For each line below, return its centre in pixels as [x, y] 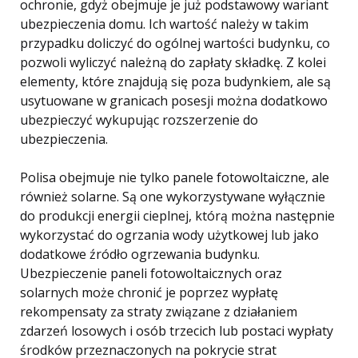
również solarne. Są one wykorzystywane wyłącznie [173, 197]
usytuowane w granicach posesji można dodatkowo [174, 101]
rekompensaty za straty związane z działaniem [159, 312]
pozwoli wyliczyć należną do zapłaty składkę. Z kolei [173, 63]
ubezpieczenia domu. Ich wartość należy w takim [164, 24]
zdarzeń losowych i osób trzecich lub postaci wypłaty [177, 331]
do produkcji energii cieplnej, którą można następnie [177, 216]
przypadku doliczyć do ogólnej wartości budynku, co [175, 44]
